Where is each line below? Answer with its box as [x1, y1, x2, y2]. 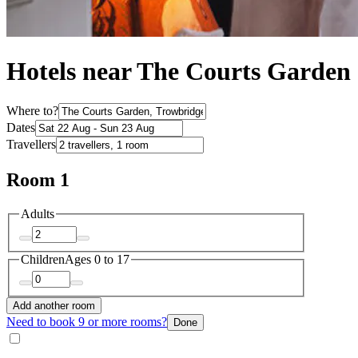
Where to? [6, 104, 58, 118]
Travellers [6, 137, 56, 152]
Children [21, 252, 65, 266]
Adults [21, 207, 54, 221]
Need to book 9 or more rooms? [6, 315, 167, 329]
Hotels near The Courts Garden [6, 57, 351, 86]
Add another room [13, 300, 95, 312]
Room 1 [6, 169, 70, 191]
